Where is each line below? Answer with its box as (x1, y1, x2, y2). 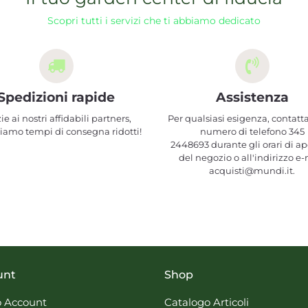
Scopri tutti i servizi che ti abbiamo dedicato (47, 14, 261, 27)
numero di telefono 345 (199, 126, 305, 137)
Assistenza (215, 89, 289, 105)
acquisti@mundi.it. (209, 165, 295, 176)
